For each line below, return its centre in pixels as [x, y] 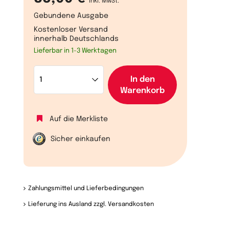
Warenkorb [142, 91]
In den [142, 79]
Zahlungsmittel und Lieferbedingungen [86, 189]
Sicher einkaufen [81, 139]
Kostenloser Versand [71, 30]
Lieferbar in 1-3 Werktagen [75, 51]
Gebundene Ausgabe [71, 16]
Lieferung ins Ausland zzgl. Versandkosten [91, 204]
